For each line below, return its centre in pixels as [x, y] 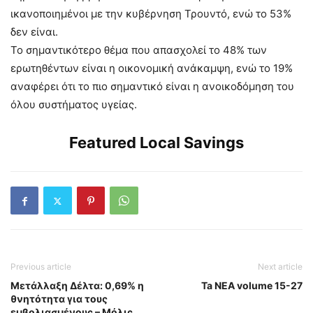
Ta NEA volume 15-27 [252, 286]
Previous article [41, 267]
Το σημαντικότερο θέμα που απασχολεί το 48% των [139, 50]
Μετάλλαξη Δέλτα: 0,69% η [77, 286]
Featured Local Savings [156, 143]
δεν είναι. [34, 32]
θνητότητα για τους [59, 299]
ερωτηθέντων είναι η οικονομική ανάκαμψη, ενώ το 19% [152, 68]
